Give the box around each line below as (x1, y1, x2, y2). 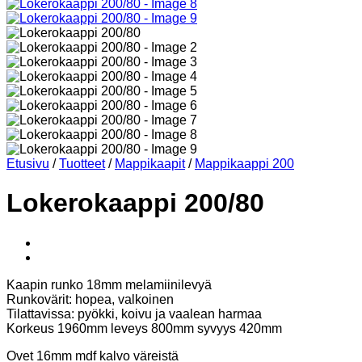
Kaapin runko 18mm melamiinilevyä (6, 277, 212, 292)
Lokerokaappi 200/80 (6, 188, 264, 218)
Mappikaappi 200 (195, 157, 294, 170)
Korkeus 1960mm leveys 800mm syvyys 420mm (6, 321, 282, 335)
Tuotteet (59, 157, 105, 170)
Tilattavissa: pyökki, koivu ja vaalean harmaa (6, 306, 262, 321)
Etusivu (6, 157, 49, 170)
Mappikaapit (115, 157, 185, 170)
